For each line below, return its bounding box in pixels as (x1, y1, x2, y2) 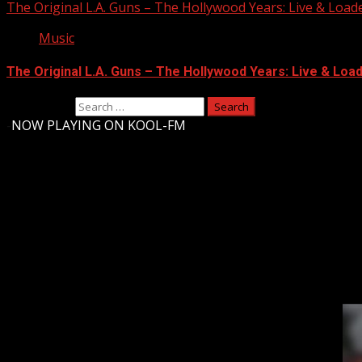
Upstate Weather (6, 215, 154, 238)
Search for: (6, 96, 72, 115)
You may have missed (6, 271, 138, 287)
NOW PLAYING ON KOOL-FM (11, 116, 186, 134)
